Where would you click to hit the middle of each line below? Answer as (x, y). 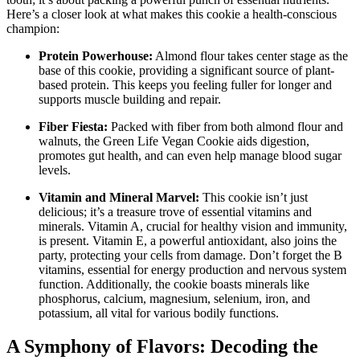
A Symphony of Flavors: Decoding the (162, 347)
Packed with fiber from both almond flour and (225, 126)
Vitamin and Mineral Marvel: (119, 197)
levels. (55, 170)
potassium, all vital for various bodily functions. (159, 313)
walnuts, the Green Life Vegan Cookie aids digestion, (174, 141)
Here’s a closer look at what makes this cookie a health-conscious (172, 14)
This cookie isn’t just (254, 197)
